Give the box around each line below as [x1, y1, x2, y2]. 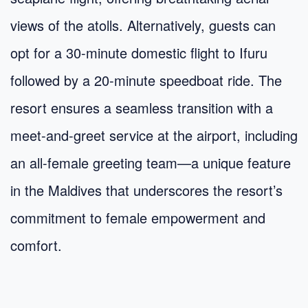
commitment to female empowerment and [10, 207, 265, 228]
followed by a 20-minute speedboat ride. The [10, 69, 282, 90]
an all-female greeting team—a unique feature [10, 152, 291, 173]
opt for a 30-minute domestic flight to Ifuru [10, 42, 267, 63]
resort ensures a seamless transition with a [10, 97, 273, 118]
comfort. [10, 234, 62, 255]
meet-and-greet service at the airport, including [10, 124, 298, 145]
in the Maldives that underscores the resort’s [10, 179, 283, 200]
